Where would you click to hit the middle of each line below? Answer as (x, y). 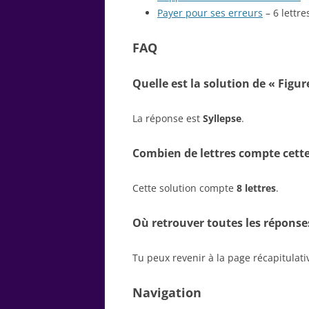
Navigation (167, 292)
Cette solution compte (185, 188)
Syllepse (222, 118)
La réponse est (168, 118)
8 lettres (256, 188)
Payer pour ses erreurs (210, 12)
